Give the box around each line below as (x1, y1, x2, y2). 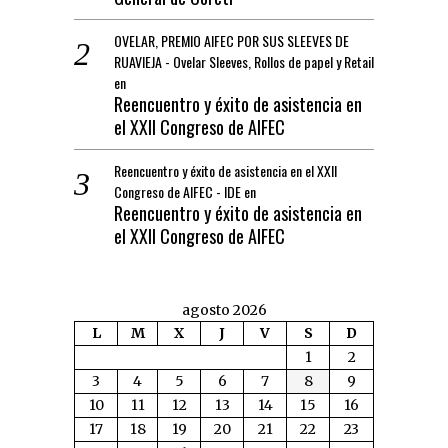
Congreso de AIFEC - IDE (114, 181, 241, 203)
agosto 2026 (181, 301, 267, 320)
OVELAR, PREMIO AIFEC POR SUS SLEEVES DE (114, 30, 349, 52)
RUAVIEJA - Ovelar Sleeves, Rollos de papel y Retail (114, 51, 374, 73)
